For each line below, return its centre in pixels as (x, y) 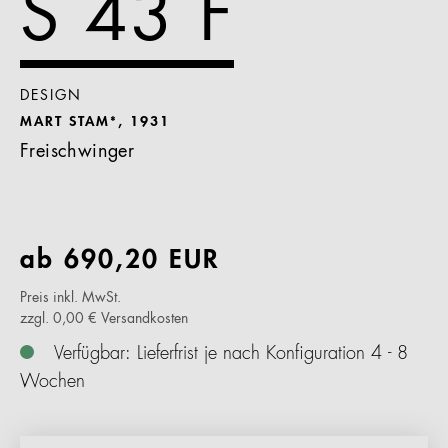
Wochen (52, 382)
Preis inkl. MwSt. (70, 298)
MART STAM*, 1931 (95, 122)
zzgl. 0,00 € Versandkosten (104, 319)
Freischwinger (77, 152)
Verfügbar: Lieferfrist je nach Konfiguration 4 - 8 (231, 354)
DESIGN (51, 96)
